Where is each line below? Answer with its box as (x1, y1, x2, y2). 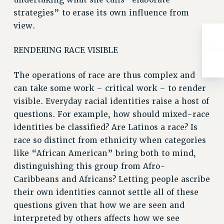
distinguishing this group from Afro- (13, 161, 165, 172)
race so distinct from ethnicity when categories (13, 135, 206, 146)
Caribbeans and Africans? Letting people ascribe (13, 174, 210, 185)
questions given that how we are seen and (13, 200, 184, 211)
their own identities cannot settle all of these (13, 187, 198, 198)
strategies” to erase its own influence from (13, 7, 189, 18)
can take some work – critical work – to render (13, 83, 206, 94)
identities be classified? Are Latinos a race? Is (13, 122, 197, 133)
